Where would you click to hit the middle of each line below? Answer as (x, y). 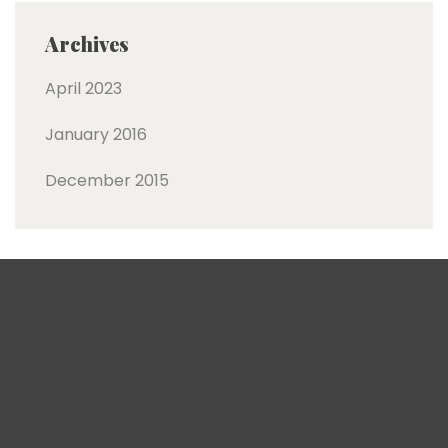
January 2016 (96, 134)
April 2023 (83, 88)
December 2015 (107, 180)
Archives (87, 43)
